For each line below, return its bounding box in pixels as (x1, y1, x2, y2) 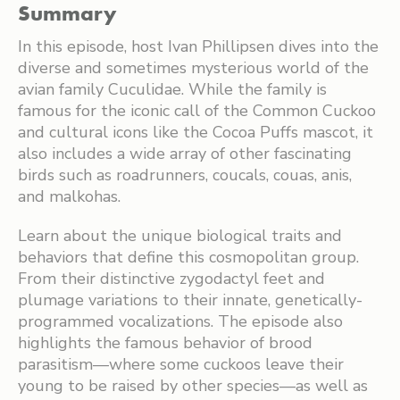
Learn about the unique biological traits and (18, 225, 342, 246)
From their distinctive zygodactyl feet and (18, 268, 325, 289)
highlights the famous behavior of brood (18, 332, 312, 354)
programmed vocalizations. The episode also (18, 311, 343, 332)
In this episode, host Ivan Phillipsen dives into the (18, 36, 379, 57)
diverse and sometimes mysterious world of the (18, 57, 369, 79)
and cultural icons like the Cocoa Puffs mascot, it (18, 121, 373, 143)
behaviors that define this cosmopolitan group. (18, 246, 359, 268)
